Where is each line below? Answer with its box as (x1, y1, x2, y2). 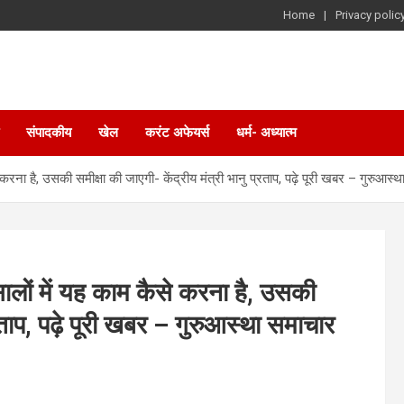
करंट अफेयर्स (145, 124, 209, 141)
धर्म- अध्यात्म (236, 124, 297, 141)
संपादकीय (26, 124, 71, 141)
